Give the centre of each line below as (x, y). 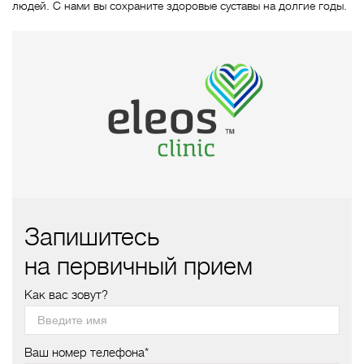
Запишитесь (92, 237)
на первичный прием (139, 266)
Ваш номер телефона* (87, 352)
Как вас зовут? (66, 295)
